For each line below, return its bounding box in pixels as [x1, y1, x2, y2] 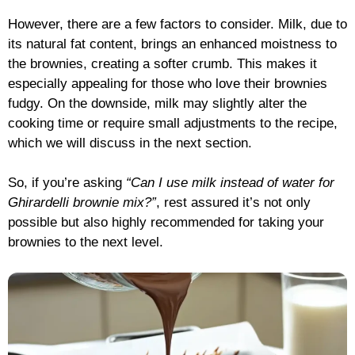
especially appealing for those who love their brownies [8, 75, 327, 91]
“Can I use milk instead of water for [126, 175, 334, 191]
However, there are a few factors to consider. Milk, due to [8, 16, 347, 32]
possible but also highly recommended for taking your [8, 215, 324, 231]
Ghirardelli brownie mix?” [8, 195, 156, 211]
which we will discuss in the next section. [8, 135, 252, 151]
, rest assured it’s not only [156, 195, 311, 211]
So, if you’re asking [8, 175, 126, 191]
